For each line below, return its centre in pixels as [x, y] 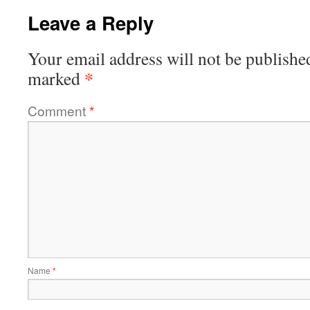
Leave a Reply [91, 22]
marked [56, 78]
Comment [58, 110]
